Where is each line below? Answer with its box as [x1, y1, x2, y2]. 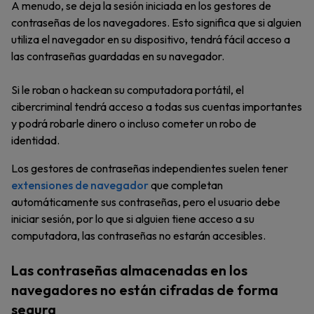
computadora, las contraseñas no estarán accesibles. [11, 228, 266, 243]
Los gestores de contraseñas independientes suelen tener [11, 161, 288, 175]
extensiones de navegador [11, 178, 149, 192]
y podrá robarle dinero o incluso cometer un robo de [11, 116, 257, 130]
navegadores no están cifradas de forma [11, 281, 278, 299]
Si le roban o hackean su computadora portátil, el [11, 83, 244, 97]
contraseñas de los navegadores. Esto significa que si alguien [11, 15, 301, 29]
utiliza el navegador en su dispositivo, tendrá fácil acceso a [11, 32, 290, 46]
